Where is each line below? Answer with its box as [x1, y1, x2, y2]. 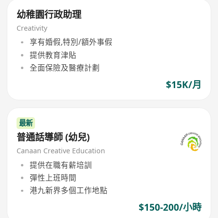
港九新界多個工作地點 [29, 185, 108, 196]
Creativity [17, 23, 48, 33]
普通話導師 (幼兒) [17, 131, 90, 144]
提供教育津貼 [29, 49, 76, 60]
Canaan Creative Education [17, 146, 106, 156]
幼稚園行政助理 [17, 8, 82, 21]
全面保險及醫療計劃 [29, 62, 100, 73]
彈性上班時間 [29, 172, 76, 183]
